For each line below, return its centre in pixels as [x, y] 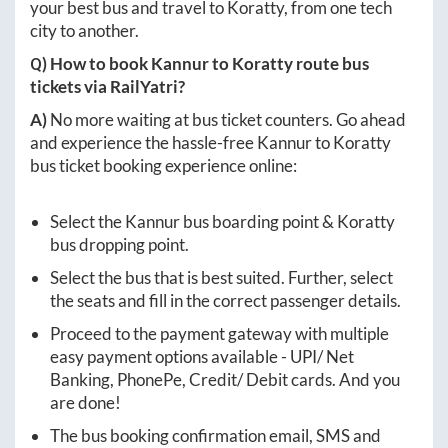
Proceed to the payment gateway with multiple [219, 333]
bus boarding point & [258, 221]
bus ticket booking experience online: [163, 165]
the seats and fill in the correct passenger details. [225, 300]
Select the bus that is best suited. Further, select [221, 277]
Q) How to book [90, 63]
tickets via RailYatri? [107, 86]
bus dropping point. [119, 244]
